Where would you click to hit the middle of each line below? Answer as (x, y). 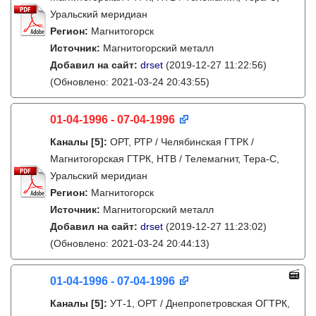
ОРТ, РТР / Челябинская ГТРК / (182, 142)
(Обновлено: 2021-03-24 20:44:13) (130, 243)
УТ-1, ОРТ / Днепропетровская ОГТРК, (200, 303)
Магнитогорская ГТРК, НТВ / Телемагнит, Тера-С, (165, 159)
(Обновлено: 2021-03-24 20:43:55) (130, 82)
